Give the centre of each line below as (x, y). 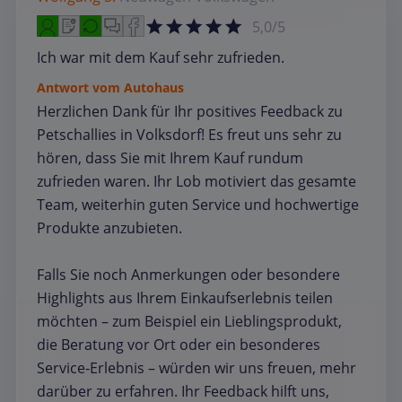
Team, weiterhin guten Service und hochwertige (198, 205)
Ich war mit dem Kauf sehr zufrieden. (161, 58)
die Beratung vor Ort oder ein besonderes (179, 345)
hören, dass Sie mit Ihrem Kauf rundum (170, 158)
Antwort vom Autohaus (110, 88)
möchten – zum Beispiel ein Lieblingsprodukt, (189, 322)
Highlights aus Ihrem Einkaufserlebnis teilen (185, 298)
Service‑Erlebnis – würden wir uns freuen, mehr (197, 368)
